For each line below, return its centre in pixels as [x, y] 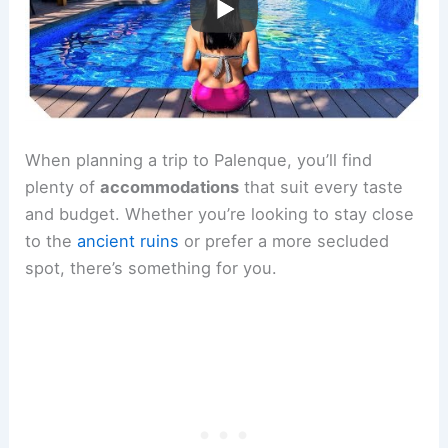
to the [51, 240]
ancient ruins [128, 240]
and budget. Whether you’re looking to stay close [220, 213]
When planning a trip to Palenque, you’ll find [199, 159]
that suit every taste [321, 186]
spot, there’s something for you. [151, 267]
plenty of [63, 186]
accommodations [170, 186]
